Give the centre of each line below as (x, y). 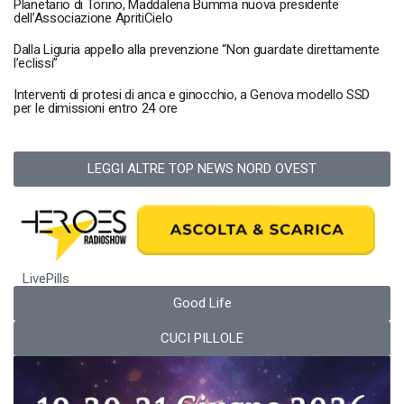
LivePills (46, 279)
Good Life (202, 303)
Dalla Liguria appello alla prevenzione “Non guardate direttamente (197, 49)
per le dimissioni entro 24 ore (96, 108)
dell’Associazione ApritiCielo (93, 18)
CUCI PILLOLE (202, 339)
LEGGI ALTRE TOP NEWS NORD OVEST (202, 168)
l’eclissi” (36, 63)
